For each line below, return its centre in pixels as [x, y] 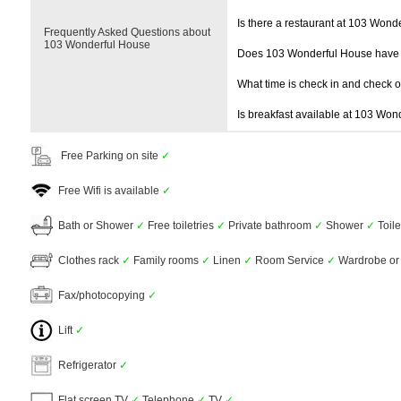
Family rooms [166, 260]
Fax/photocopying [100, 295]
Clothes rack [87, 260]
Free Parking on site [107, 155]
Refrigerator [86, 365]
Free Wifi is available [107, 190]
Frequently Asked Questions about [127, 32]
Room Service [290, 260]
